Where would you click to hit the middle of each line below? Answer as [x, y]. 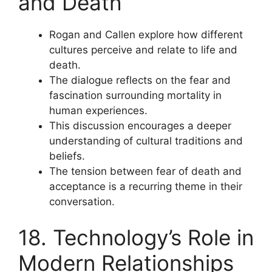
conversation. [82, 201]
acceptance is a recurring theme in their [146, 186]
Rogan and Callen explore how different [146, 34]
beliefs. [67, 156]
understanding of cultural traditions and [146, 141]
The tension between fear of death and [145, 171]
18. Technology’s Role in [136, 237]
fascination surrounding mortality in [135, 95]
